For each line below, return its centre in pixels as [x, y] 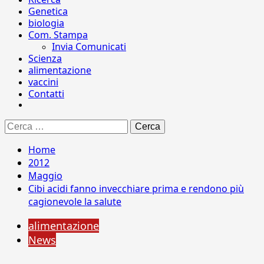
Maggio [45, 176]
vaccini [43, 82]
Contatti [46, 94]
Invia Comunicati [89, 47]
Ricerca [18, 124]
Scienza [45, 58]
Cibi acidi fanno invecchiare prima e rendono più [136, 189]
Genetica [48, 11]
